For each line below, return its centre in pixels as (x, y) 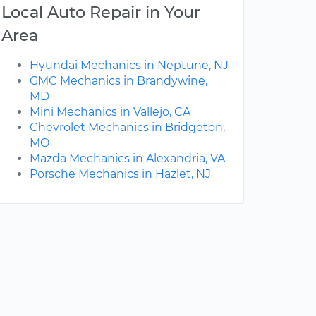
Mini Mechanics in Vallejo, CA (110, 112)
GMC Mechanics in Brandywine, (119, 81)
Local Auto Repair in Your (101, 12)
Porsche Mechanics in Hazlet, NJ (120, 174)
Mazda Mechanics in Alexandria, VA (127, 159)
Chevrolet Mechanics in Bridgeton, (127, 128)
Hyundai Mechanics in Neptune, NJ (129, 66)
